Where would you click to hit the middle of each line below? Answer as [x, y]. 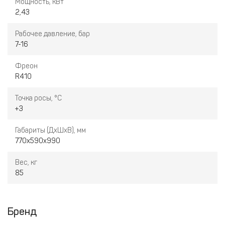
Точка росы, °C [38, 98]
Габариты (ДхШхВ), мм [50, 130]
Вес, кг [26, 162]
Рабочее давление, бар [52, 34]
